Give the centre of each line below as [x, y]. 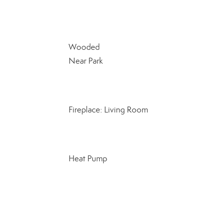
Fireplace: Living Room [108, 110]
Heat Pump [88, 159]
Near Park [85, 61]
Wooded [84, 47]
